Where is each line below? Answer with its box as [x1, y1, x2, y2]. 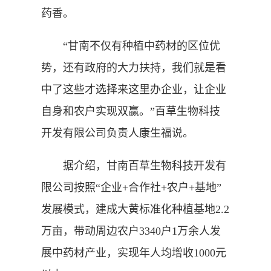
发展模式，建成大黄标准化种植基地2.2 [41, 203, 229, 215]
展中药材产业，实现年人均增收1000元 [41, 246, 226, 259]
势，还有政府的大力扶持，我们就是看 [41, 61, 226, 74]
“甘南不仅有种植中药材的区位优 [41, 39, 220, 52]
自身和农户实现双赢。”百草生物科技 [41, 105, 220, 117]
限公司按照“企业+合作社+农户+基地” [41, 181, 221, 194]
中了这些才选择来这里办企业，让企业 [41, 83, 226, 96]
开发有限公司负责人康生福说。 [41, 126, 194, 139]
